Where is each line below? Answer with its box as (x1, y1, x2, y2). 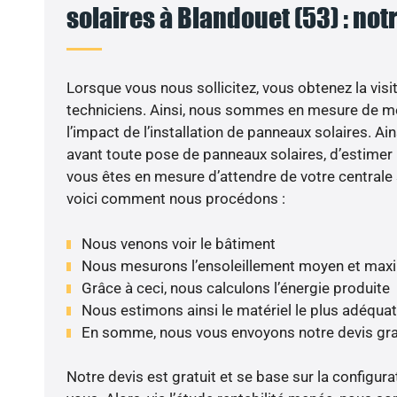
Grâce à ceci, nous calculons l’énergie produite (81, 278, 390, 297)
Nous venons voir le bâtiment (81, 234, 276, 253)
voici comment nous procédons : (66, 190, 285, 208)
